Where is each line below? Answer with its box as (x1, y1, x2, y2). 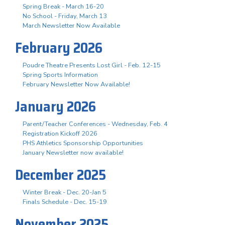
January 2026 (15, 95, 96, 118)
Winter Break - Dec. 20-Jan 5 (23, 187, 106, 197)
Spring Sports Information (23, 70, 98, 79)
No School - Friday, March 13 (23, 11, 107, 21)
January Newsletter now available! (23, 148, 124, 157)
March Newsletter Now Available (23, 21, 120, 30)
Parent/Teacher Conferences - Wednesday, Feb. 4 (23, 119, 168, 129)
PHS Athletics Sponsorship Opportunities (23, 138, 143, 148)
